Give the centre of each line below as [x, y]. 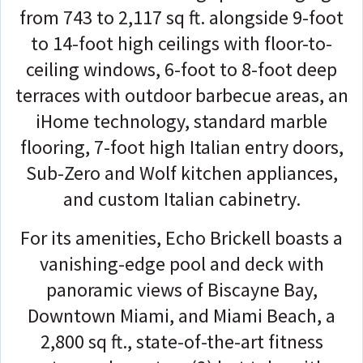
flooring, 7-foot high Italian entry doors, [181, 147]
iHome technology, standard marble [181, 122]
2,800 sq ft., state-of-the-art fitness [181, 342]
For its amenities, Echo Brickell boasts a [181, 238]
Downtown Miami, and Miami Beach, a [181, 316]
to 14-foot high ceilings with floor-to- [181, 44]
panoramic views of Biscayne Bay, [181, 290]
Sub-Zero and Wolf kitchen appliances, [181, 173]
